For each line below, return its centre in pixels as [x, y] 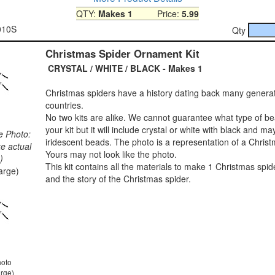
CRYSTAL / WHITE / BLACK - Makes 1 [124, 68]
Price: [157, 13]
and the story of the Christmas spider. [118, 178]
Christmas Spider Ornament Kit [122, 53]
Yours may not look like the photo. [111, 154]
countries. [64, 105]
